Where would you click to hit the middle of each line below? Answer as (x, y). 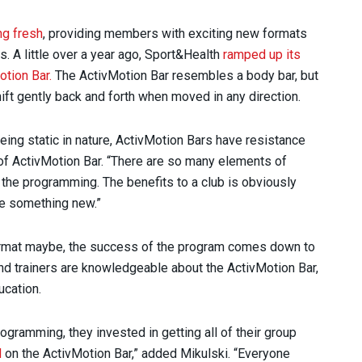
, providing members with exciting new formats (175, 33)
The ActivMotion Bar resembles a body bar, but (185, 75)
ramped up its (262, 54)
